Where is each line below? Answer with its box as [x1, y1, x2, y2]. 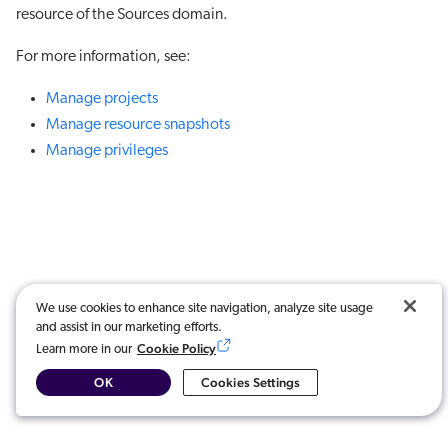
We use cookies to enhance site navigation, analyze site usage [36, 302, 373, 315]
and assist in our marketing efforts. [36, 321, 222, 334]
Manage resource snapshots [46, 117, 230, 133]
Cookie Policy [137, 341, 216, 356]
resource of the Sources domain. [16, 7, 228, 23]
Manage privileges [46, 143, 168, 159]
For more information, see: [16, 49, 191, 65]
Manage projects [46, 91, 158, 107]
